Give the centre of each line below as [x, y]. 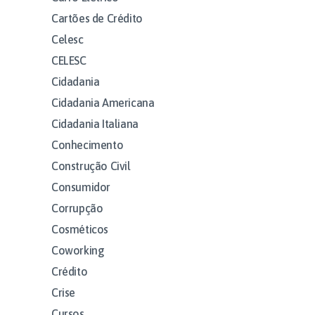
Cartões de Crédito [97, 18]
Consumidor [81, 187]
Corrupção [77, 208]
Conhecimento [88, 144]
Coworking [78, 250]
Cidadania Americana [103, 102]
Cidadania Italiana [95, 123]
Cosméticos [80, 229]
